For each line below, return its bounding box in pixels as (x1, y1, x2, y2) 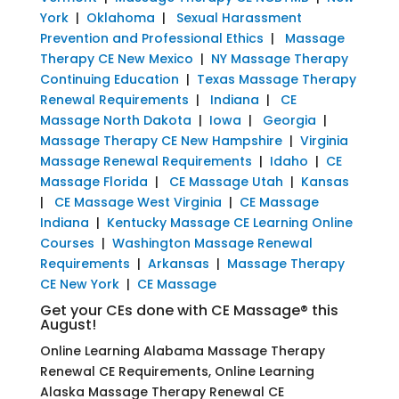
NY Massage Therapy (210, 49, 348, 68)
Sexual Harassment (175, 8, 302, 27)
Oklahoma (85, 8, 155, 27)
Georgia (262, 110, 316, 129)
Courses (39, 233, 94, 252)
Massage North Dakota (39, 110, 191, 129)
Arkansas (147, 254, 209, 273)
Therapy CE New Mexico (39, 49, 193, 68)
